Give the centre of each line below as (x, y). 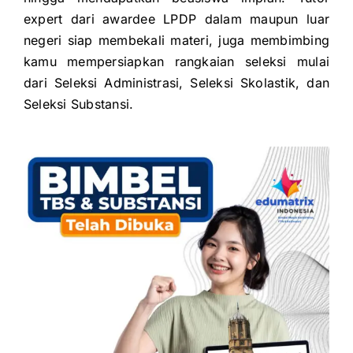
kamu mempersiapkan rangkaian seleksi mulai (176, 62)
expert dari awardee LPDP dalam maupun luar (176, 19)
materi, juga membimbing (250, 41)
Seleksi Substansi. (79, 104)
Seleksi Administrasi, (122, 83)
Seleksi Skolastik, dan (260, 83)
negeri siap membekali (97, 41)
